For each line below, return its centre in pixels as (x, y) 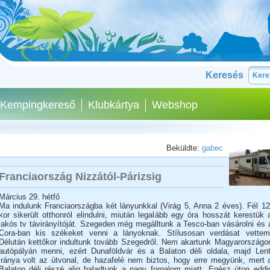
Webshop (174, 105)
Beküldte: (184, 148)
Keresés (224, 75)
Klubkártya (113, 105)
